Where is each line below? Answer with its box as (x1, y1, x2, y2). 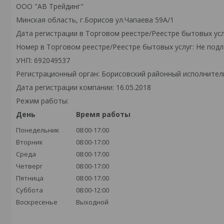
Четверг (16, 161, 42, 170)
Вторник (16, 137, 43, 146)
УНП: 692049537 (16, 55, 70, 65)
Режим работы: (16, 96, 68, 105)
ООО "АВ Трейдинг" (16, 1, 83, 11)
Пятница (16, 173, 43, 182)
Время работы (76, 109, 130, 119)
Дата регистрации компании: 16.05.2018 (16, 82, 151, 92)
